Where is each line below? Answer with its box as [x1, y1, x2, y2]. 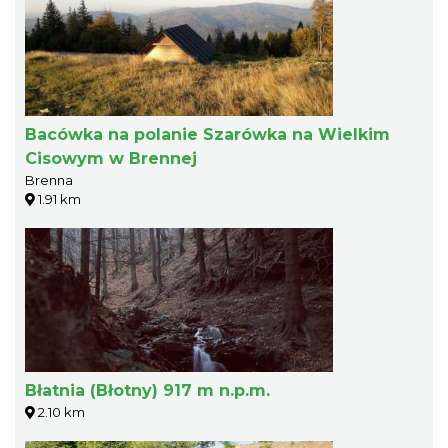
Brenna [25, 171, 73, 188]
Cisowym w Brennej [25, 148, 197, 168]
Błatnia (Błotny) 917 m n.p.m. [25, 380, 270, 400]
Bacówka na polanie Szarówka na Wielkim [25, 124, 390, 144]
